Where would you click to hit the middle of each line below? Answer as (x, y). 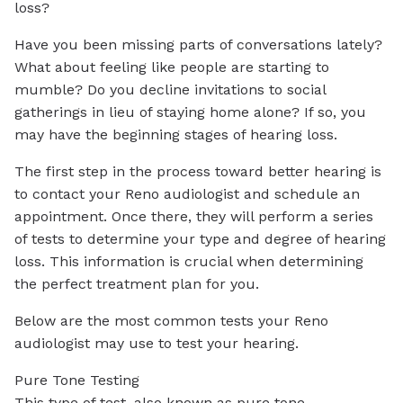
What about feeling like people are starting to (172, 67)
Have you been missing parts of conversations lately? (198, 44)
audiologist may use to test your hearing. (157, 343)
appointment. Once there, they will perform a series (194, 216)
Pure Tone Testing (77, 380)
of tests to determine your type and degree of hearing (200, 238)
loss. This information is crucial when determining (189, 261)
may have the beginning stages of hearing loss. (176, 134)
